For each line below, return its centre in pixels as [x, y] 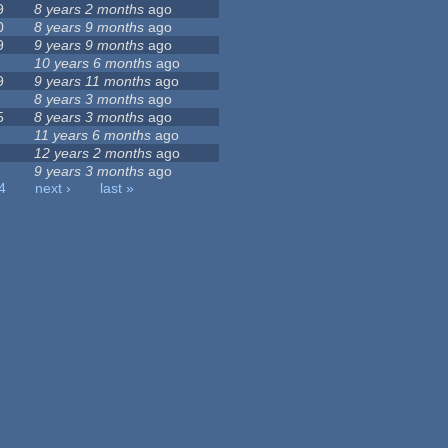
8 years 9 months [89, 27]
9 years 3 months [89, 171]
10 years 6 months [93, 63]
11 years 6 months [93, 135]
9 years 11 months [93, 81]
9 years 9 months [89, 45]
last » [117, 188]
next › [53, 188]
